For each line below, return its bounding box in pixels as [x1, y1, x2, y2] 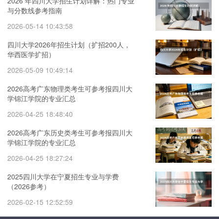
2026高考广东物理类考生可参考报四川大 [7, 84, 132, 93]
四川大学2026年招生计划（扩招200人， [7, 40, 131, 49]
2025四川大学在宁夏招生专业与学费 [7, 172, 119, 181]
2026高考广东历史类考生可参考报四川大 [7, 128, 132, 137]
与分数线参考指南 [7, 5, 62, 15]
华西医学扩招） [7, 49, 55, 59]
